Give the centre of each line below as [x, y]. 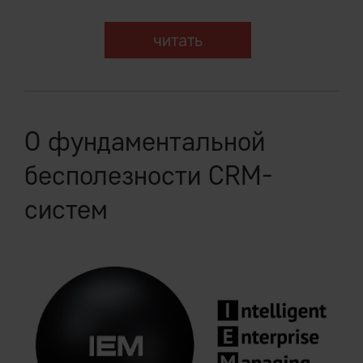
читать [177, 40]
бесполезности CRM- [149, 175]
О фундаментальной [145, 141]
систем [66, 209]
